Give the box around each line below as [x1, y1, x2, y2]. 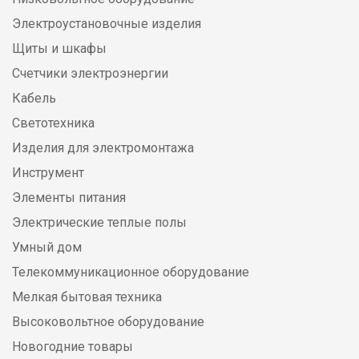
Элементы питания [12, 190, 126, 206]
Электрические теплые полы [12, 215, 187, 231]
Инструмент [12, 165, 84, 181]
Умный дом [12, 240, 82, 256]
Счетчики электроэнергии [12, 66, 168, 82]
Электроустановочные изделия [12, 16, 201, 32]
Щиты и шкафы [12, 41, 107, 57]
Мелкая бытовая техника [12, 289, 162, 305]
